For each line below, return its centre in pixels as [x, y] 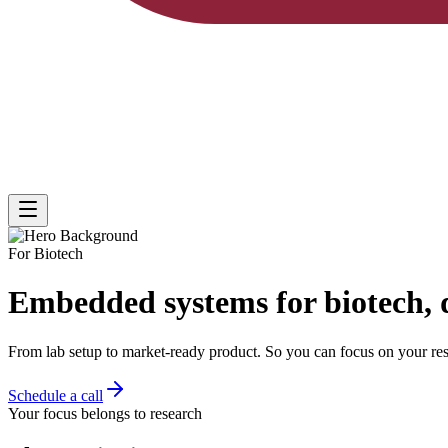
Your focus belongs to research [105, 413]
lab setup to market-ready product [151, 351]
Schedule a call [55, 395]
